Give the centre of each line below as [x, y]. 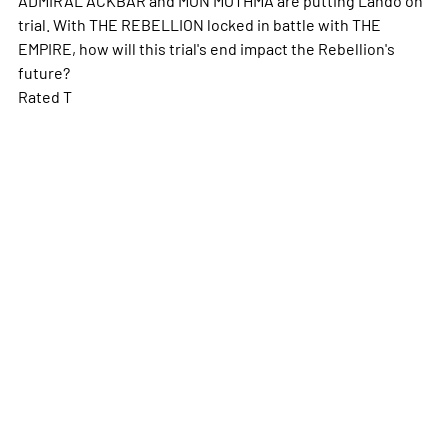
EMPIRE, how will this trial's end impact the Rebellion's [206, 47]
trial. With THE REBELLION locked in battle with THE [199, 23]
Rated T [44, 95]
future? [43, 71]
